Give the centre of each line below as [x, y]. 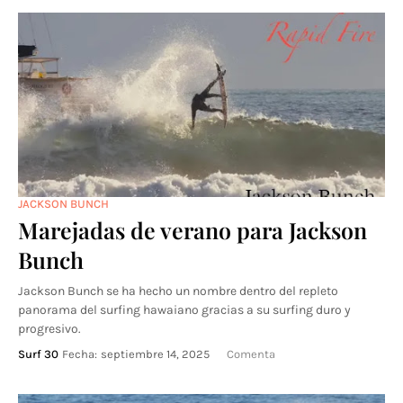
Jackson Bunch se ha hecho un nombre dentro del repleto [178, 291]
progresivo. [49, 329]
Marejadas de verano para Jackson [193, 230]
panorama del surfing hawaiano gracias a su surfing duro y [184, 310]
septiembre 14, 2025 [155, 354]
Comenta [251, 354]
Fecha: [80, 354]
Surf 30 [38, 354]
